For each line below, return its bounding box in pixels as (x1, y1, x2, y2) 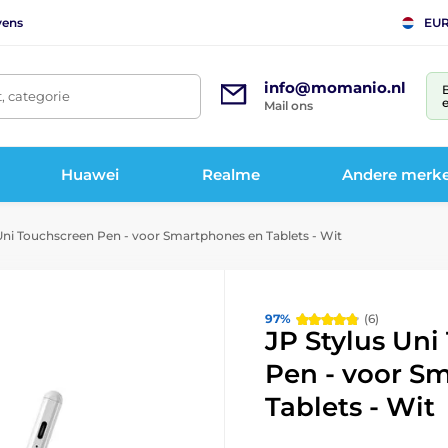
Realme (201, 164, 260, 184)
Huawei (61, 164, 120, 184)
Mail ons (264, 98, 313, 113)
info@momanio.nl (264, 78, 406, 97)
